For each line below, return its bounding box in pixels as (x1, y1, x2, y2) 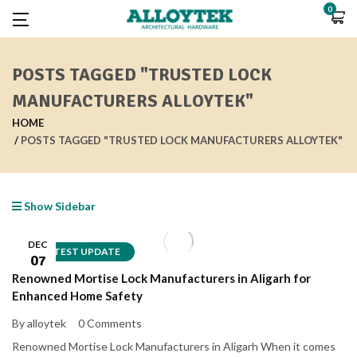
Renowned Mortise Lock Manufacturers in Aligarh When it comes (12, 339, 335, 353)
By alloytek (12, 316, 66, 330)
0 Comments (78, 316, 142, 330)
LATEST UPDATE (42, 245, 120, 258)
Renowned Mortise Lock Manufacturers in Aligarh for (12, 271, 311, 286)
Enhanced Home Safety (12, 288, 143, 304)
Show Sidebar (22, 199, 96, 213)
